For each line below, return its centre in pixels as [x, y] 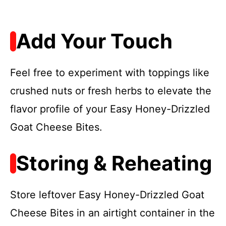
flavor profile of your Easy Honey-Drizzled [110, 109]
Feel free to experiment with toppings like [110, 72]
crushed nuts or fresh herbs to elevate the [111, 91]
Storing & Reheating [114, 163]
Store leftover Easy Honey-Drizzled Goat [107, 194]
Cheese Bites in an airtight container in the [112, 213]
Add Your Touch [94, 41]
